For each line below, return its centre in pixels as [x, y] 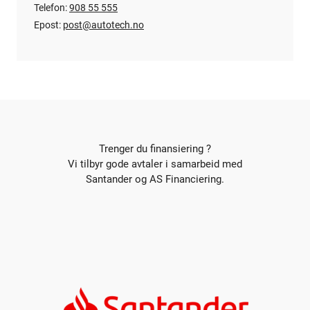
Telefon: [52, 8]
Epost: [48, 25]
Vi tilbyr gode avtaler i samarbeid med [155, 164]
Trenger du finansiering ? [155, 149]
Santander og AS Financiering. [155, 179]
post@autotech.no [103, 25]
